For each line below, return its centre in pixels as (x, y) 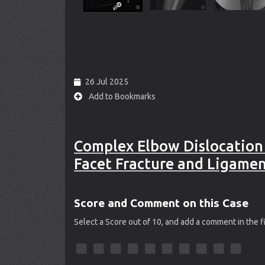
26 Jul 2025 (107, 82)
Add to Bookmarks (121, 96)
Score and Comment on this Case (161, 203)
